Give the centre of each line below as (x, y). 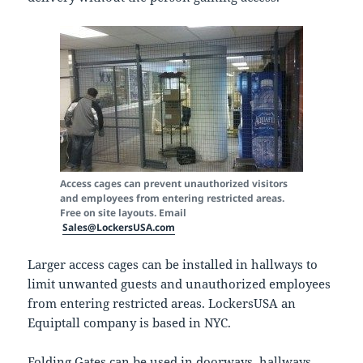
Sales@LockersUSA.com (119, 228)
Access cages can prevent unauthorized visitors (174, 184)
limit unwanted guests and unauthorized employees (179, 284)
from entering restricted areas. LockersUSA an (162, 303)
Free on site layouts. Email (123, 213)
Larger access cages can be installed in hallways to (173, 265)
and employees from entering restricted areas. (172, 199)
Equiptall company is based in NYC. (130, 323)
